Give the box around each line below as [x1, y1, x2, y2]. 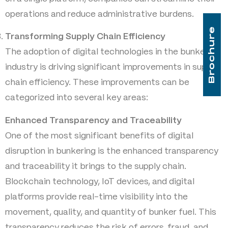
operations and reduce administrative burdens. [5, 10, 194, 18]
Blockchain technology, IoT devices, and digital [5, 177, 194, 186]
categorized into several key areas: [5, 94, 148, 102]
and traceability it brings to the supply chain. [5, 162, 186, 170]
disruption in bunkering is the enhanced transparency [5, 147, 218, 155]
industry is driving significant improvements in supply [5, 63, 218, 72]
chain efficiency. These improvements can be [5, 78, 189, 87]
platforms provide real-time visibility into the [5, 192, 188, 201]
